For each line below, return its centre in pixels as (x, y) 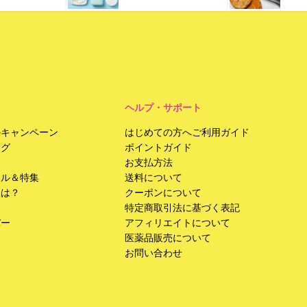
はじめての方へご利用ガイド (187, 132)
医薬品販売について (168, 238)
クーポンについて (163, 193)
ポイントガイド (158, 147)
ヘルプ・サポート (163, 108)
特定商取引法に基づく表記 (182, 208)
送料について (153, 177)
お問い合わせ (153, 253)
